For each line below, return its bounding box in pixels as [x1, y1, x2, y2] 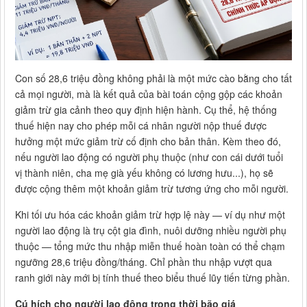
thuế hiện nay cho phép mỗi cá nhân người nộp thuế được [15, 119, 267, 133]
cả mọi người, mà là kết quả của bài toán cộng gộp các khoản [15, 87, 282, 101]
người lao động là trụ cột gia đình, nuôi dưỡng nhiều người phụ [15, 223, 286, 238]
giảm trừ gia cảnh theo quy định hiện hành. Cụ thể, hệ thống [15, 103, 277, 117]
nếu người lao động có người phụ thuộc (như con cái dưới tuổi [15, 150, 283, 164]
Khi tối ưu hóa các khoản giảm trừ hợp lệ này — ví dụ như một [15, 208, 285, 222]
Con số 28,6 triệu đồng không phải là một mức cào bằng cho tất [15, 71, 292, 86]
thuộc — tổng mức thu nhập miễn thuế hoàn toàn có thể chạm [15, 239, 285, 254]
